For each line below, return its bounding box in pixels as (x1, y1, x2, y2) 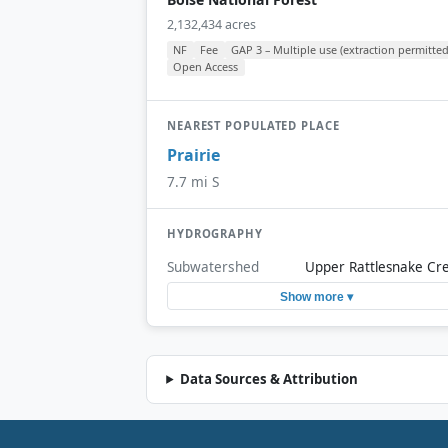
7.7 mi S (167, 172, 219, 192)
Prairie (167, 144, 220, 167)
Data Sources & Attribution (180, 369, 359, 388)
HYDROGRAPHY (167, 226, 263, 242)
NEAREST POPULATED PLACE (167, 117, 340, 133)
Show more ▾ (279, 289, 353, 304)
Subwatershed (167, 256, 259, 276)
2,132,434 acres (167, 15, 256, 33)
